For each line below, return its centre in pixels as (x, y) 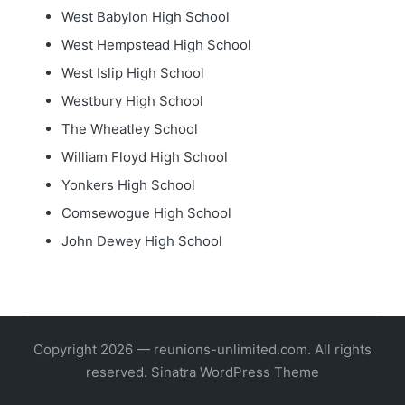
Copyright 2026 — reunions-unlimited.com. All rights (202, 349)
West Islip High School (132, 73)
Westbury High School (132, 101)
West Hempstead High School (156, 45)
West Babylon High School (145, 17)
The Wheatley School (129, 129)
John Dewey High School (141, 241)
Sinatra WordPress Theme (235, 372)
